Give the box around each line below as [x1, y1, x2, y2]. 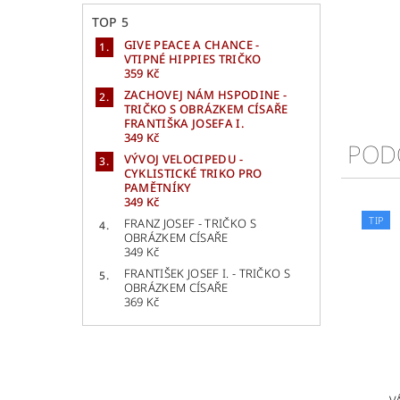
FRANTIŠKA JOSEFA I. [123, 114, 245, 131]
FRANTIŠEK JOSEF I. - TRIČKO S [123, 264, 291, 281]
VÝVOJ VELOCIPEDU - [123, 150, 244, 167]
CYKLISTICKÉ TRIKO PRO [123, 164, 262, 181]
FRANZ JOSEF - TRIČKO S [123, 214, 256, 231]
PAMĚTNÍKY [123, 179, 192, 196]
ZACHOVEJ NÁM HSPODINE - [123, 86, 287, 103]
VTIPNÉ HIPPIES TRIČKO [123, 50, 262, 67]
